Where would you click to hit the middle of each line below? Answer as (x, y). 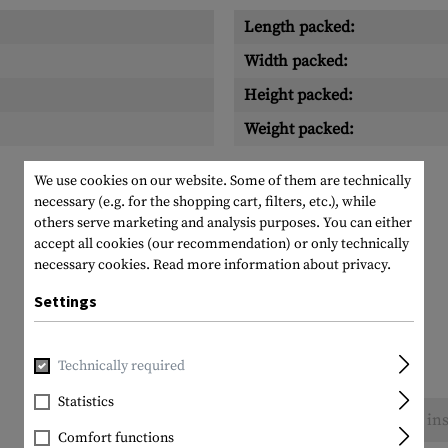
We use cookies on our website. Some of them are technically (222, 181)
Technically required (121, 366)
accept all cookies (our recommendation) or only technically (221, 244)
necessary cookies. (93, 265)
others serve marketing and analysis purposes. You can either (223, 223)
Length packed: (299, 27)
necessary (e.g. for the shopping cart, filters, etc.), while (205, 202)
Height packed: (298, 95)
